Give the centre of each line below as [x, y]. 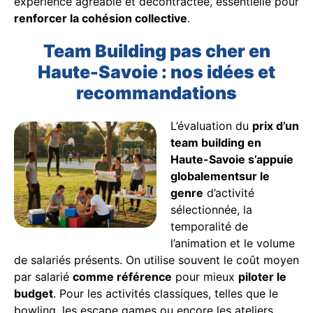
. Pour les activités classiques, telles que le [166, 293]
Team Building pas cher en [156, 51]
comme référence [122, 276]
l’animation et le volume [233, 243]
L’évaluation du [211, 125]
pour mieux [205, 276]
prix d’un [276, 125]
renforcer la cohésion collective [101, 18]
